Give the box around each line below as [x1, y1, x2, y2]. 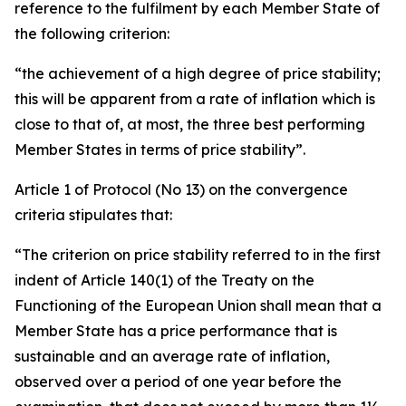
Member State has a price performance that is [14, 322, 337, 340]
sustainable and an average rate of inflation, [14, 347, 330, 365]
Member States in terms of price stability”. [14, 140, 305, 159]
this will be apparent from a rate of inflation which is [14, 90, 375, 108]
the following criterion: [14, 24, 169, 43]
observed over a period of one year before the [14, 372, 342, 391]
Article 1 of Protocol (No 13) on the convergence [14, 180, 348, 198]
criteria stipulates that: [14, 206, 172, 224]
